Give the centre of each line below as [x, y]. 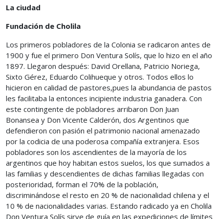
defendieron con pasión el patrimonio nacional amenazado [103, 131]
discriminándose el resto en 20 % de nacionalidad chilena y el [108, 195]
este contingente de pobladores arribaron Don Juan [92, 109]
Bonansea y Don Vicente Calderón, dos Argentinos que [98, 120]
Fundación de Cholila [43, 26]
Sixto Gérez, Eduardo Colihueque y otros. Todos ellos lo [100, 77]
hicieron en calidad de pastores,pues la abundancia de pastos [109, 88]
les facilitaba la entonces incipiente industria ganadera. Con [104, 98]
